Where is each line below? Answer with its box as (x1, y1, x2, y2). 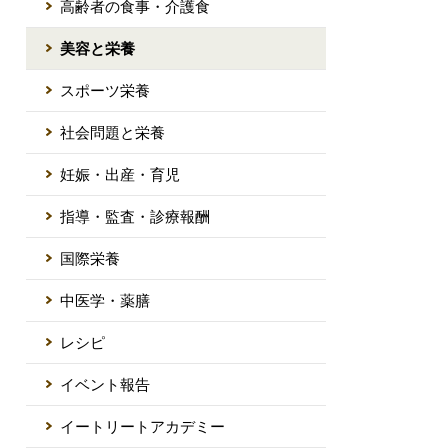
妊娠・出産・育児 (60, 165, 180, 183)
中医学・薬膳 (60, 291, 150, 309)
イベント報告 (60, 375, 150, 393)
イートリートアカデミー (60, 417, 225, 435)
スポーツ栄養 (60, 81, 150, 99)
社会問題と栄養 (60, 123, 165, 141)
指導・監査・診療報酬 (60, 207, 210, 225)
